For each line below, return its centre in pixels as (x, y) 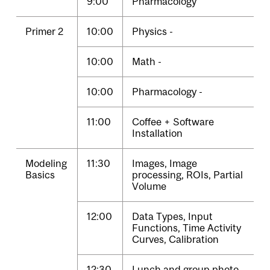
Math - (147, 62)
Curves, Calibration (175, 240)
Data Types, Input (172, 217)
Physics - (152, 32)
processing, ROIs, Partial (187, 175)
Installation (157, 133)
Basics (40, 175)
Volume (149, 187)
